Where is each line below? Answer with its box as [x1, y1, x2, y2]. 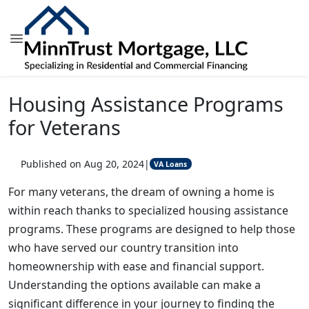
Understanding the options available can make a [8, 277, 261, 292]
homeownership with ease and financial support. [8, 259, 264, 274]
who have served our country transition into [8, 240, 239, 255]
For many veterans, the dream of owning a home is [8, 184, 275, 199]
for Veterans [8, 114, 121, 141]
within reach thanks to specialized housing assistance [8, 203, 288, 218]
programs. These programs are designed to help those [8, 221, 295, 237]
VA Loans [154, 159, 188, 169]
